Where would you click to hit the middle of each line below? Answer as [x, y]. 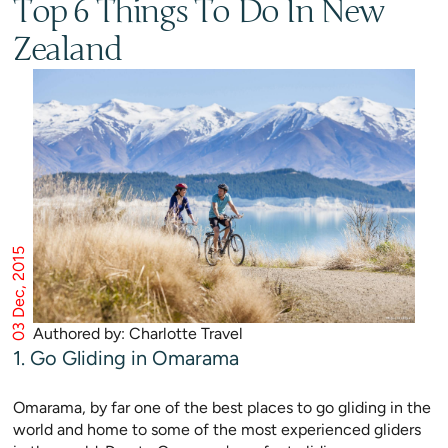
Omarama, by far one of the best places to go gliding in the [222, 408]
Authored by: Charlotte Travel [138, 334]
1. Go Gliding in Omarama [126, 358]
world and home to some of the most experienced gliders [217, 430]
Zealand [67, 49]
